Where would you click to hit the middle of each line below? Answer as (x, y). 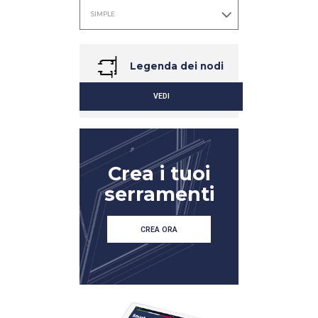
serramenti (159, 194)
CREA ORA (159, 230)
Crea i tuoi (159, 174)
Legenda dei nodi (175, 66)
